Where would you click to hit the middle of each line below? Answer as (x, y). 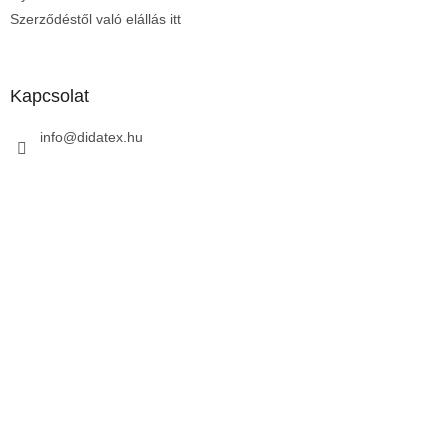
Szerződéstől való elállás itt (95, 19)
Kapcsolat (49, 96)
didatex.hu (110, 137)
